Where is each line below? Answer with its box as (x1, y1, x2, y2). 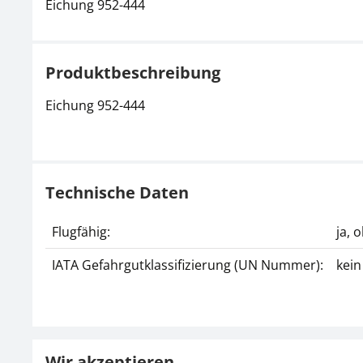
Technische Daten (45, 181, 189, 203)
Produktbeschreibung (45, 62, 220, 83)
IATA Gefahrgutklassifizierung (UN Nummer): (52, 256, 323, 274)
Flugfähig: (52, 223, 110, 241)
